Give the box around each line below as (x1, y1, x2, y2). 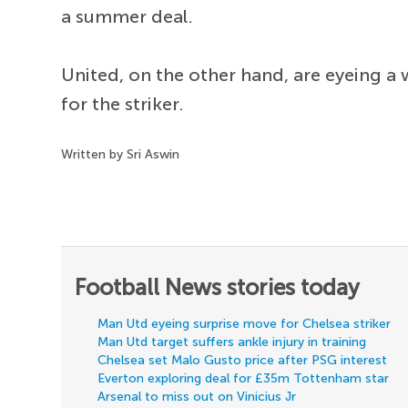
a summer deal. (61, 5, 194, 28)
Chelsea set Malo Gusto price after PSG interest (97, 352, 388, 369)
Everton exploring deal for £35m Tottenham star (97, 371, 390, 387)
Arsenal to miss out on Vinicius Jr (97, 389, 297, 405)
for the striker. (61, 93, 185, 116)
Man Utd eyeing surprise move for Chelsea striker (97, 316, 392, 332)
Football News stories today (75, 274, 361, 301)
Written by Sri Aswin (61, 147, 180, 163)
